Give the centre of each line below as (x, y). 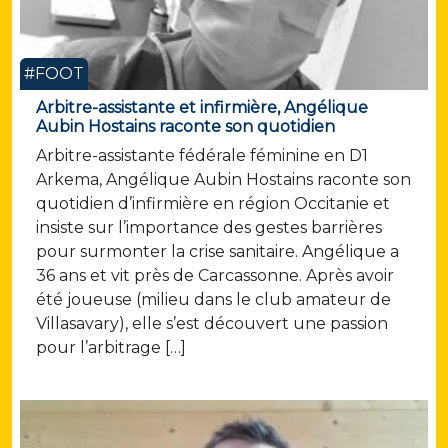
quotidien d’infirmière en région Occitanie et (213, 204)
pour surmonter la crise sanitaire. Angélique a (217, 252)
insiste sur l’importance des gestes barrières (209, 228)
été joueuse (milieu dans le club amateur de (213, 300)
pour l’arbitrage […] (111, 348)
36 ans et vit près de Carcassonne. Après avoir (215, 276)
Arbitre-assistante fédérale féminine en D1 (202, 156)
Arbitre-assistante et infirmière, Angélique (202, 108)
